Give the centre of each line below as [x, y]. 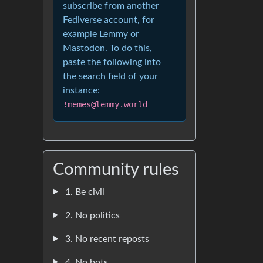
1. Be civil [83, 192]
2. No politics [91, 215]
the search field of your [110, 76]
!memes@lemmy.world [105, 104]
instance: [81, 90]
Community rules [116, 170]
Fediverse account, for [109, 20]
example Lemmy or [101, 34]
